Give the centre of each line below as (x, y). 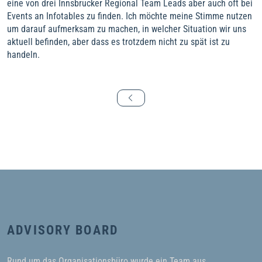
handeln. (25, 55)
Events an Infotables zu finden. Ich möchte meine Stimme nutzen (130, 16)
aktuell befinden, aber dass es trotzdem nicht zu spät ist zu (118, 42)
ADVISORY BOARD (63, 230)
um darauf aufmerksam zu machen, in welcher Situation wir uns (127, 29)
